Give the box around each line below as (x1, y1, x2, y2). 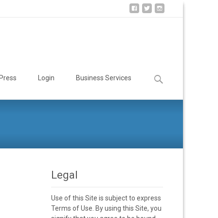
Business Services (76, 74, 131, 82)
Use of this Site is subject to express (51, 194, 161, 202)
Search (150, 70, 174, 79)
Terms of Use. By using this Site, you (51, 204, 162, 212)
